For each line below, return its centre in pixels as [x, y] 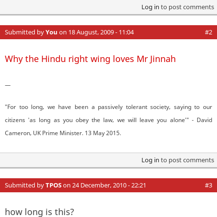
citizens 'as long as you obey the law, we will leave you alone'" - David [108, 120]
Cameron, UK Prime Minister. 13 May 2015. [63, 133]
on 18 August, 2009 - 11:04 [96, 32]
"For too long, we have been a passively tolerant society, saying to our [108, 107]
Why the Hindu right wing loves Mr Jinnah [90, 58]
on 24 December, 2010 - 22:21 [104, 185]
